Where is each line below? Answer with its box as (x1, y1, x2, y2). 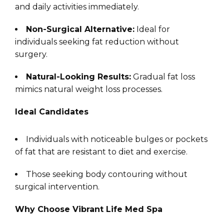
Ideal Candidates (15, 107, 88, 117)
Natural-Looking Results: (26, 72, 131, 82)
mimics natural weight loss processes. (15, 84, 162, 94)
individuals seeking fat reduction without (15, 37, 179, 47)
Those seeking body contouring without (26, 169, 187, 179)
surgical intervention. (15, 182, 99, 192)
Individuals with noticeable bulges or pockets (26, 134, 207, 144)
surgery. (15, 49, 47, 59)
